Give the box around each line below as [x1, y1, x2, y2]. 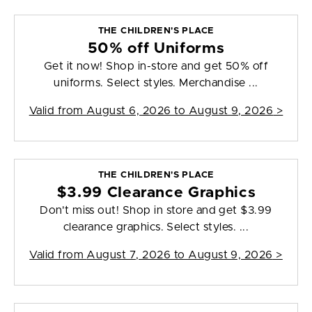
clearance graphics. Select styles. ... [63, 221, 249, 233]
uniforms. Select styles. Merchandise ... [54, 77, 258, 89]
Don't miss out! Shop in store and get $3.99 [40, 205, 272, 217]
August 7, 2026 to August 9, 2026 [86, 249, 273, 261]
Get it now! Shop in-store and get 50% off [43, 61, 269, 72]
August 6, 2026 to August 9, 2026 [86, 105, 274, 117]
